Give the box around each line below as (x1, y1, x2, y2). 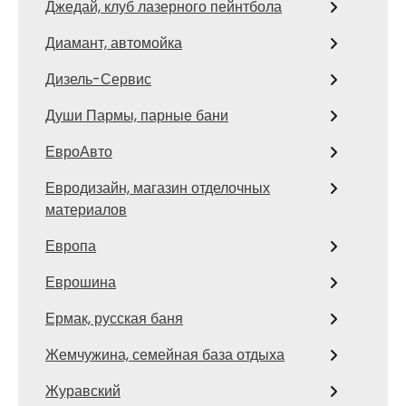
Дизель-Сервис (45, 69, 151, 90)
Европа (45, 236, 96, 256)
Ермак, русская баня (45, 308, 183, 329)
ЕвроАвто (45, 141, 112, 162)
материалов (45, 199, 127, 220)
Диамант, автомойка (45, 33, 182, 53)
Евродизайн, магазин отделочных (45, 178, 270, 198)
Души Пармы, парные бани (45, 105, 228, 126)
